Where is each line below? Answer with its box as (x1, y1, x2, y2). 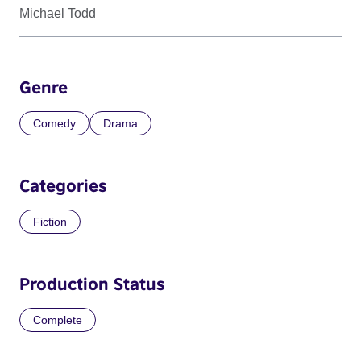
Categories (19, 175, 107, 197)
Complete (33, 313, 82, 327)
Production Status (19, 273, 165, 295)
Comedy (33, 117, 76, 131)
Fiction (33, 215, 67, 229)
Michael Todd (19, 6, 96, 21)
